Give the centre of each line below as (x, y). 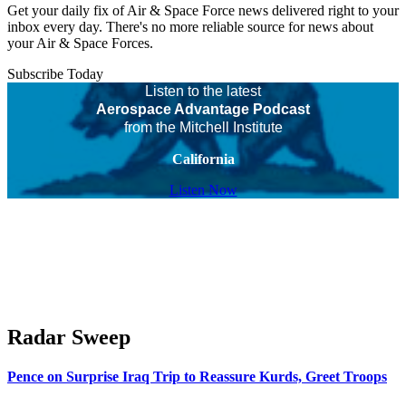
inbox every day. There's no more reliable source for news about (190, 27)
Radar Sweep (69, 338)
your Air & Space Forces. (80, 43)
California (203, 159)
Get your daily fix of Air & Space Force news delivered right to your (203, 11)
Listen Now (203, 190)
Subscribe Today (55, 74)
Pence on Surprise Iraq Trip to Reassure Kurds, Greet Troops (197, 377)
